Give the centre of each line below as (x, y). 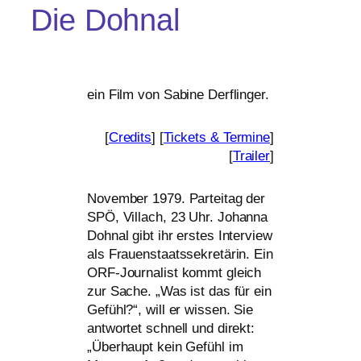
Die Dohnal (105, 21)
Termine (245, 138)
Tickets (187, 138)
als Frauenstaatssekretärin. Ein (180, 255)
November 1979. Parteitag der (176, 199)
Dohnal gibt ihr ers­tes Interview (180, 236)
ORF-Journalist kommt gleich (174, 273)
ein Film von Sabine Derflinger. (178, 95)
